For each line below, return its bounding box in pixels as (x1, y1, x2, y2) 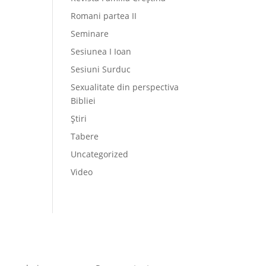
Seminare (71, 28, 109, 39)
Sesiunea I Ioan (71, 46, 132, 57)
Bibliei (71, 95, 96, 106)
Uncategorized (71, 148, 129, 160)
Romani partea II (71, 10, 137, 21)
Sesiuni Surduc (71, 64, 131, 75)
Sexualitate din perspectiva (71, 81, 179, 93)
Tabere (71, 131, 99, 142)
